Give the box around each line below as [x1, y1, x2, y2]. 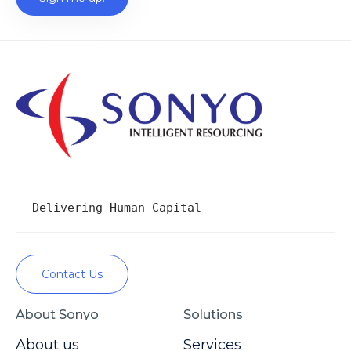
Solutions [183, 307, 243, 323]
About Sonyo [16, 307, 99, 323]
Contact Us [42, 267, 103, 282]
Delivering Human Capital [32, 201, 201, 215]
